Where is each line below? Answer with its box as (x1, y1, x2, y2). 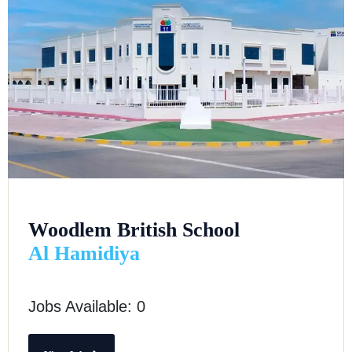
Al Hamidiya (28, 242, 140, 266)
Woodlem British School (28, 218, 240, 242)
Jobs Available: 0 (28, 298, 145, 316)
